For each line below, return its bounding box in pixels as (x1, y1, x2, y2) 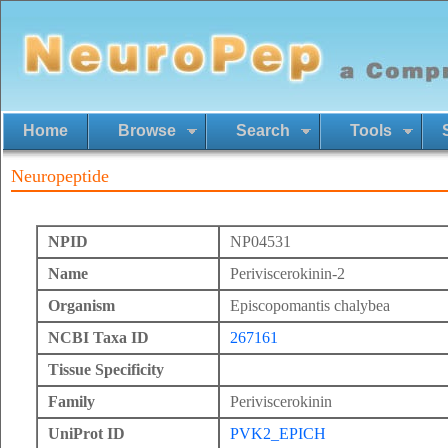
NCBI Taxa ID (48, 329, 149, 346)
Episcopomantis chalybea (230, 297, 390, 314)
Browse (118, 122, 176, 139)
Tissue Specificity (48, 361, 164, 378)
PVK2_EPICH (230, 425, 326, 442)
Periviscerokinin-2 (230, 265, 345, 282)
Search (236, 122, 290, 139)
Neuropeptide (11, 166, 109, 186)
